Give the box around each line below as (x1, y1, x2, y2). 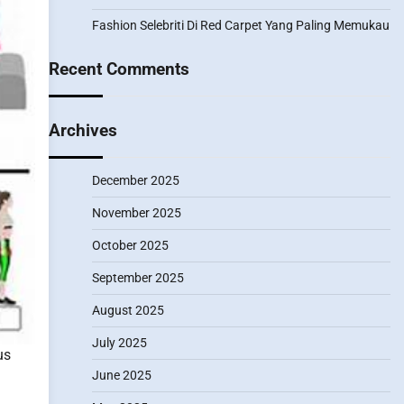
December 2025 (91, 173, 179, 188)
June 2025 (91, 368, 151, 382)
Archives (48, 120, 117, 141)
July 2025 (91, 335, 147, 350)
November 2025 (91, 206, 181, 220)
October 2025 (91, 238, 169, 252)
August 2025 (91, 303, 164, 317)
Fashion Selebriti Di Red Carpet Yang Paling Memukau (91, 18, 390, 32)
